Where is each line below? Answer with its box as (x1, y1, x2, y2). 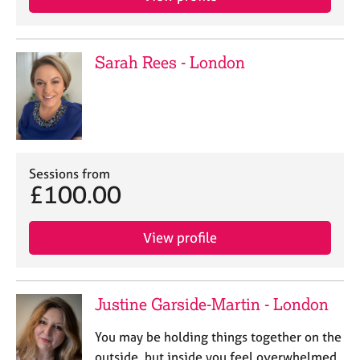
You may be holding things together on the (94, 328, 342, 345)
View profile (143, 228, 217, 246)
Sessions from (29, 165, 110, 182)
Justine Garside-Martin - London (94, 293, 329, 314)
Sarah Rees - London (94, 52, 245, 72)
